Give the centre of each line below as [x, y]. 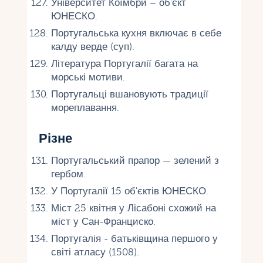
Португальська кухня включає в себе [136, 33]
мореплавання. [85, 107]
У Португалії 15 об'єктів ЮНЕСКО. [129, 191]
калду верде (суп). [92, 46]
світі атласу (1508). [95, 252]
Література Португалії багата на [124, 63]
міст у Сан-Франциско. [103, 221]
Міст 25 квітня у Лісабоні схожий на [133, 208]
